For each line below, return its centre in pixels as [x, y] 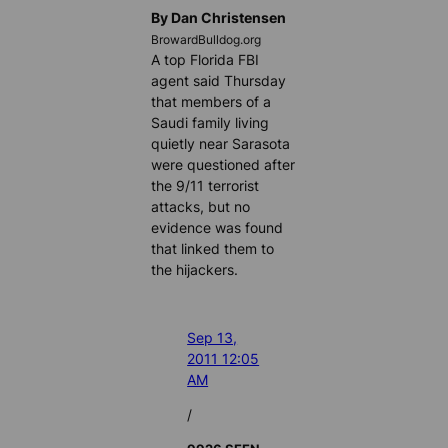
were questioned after [223, 165]
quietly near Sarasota [221, 144]
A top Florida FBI [205, 60]
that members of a [211, 102]
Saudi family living [210, 123]
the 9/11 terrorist [205, 186]
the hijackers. [195, 270]
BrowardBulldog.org [206, 40]
